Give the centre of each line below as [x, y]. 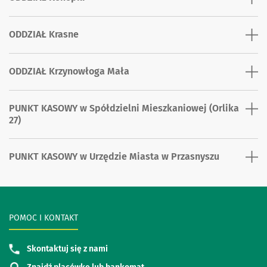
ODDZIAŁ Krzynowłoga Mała [69, 71]
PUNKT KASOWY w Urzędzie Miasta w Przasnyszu [114, 156]
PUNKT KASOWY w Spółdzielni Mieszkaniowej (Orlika [124, 108]
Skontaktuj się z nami [67, 249]
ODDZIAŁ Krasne [44, 35]
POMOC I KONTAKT [44, 218]
